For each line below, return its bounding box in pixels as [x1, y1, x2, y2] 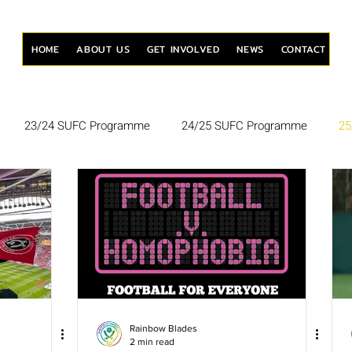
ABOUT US [76, 42, 130, 57]
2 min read [130, 335, 174, 347]
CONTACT [280, 42, 327, 57]
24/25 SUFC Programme [181, 116, 307, 134]
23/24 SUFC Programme [24, 116, 150, 134]
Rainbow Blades [130, 323, 197, 334]
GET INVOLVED [147, 42, 220, 57]
